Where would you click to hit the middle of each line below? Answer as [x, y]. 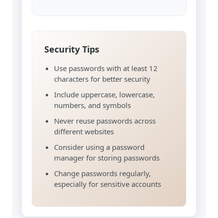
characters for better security [102, 79]
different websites [84, 131]
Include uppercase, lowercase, [104, 94]
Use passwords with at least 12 [106, 68]
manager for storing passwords [107, 158]
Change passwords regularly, [102, 173]
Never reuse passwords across [105, 121]
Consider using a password [99, 147]
